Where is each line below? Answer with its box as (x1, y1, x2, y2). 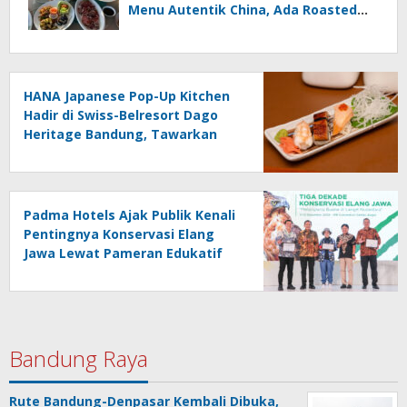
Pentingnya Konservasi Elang (24, 225, 214, 243)
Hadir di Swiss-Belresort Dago (24, 106, 218, 124)
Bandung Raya (9, 343, 148, 373)
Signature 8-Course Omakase (24, 144, 216, 162)
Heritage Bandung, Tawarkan (24, 125, 217, 143)
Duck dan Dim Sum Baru (128, 20, 283, 37)
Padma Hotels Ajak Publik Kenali (24, 206, 235, 223)
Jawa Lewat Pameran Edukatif (24, 244, 223, 262)
